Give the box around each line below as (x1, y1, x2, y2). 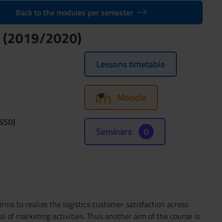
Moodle (116, 91, 146, 104)
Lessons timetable (96, 57, 165, 71)
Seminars (96, 125, 134, 138)
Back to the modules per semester (15, 6, 133, 18)
